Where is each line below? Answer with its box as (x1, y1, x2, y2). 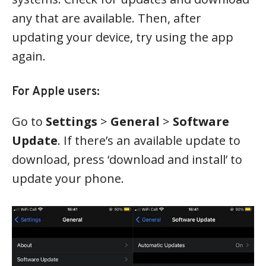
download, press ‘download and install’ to (12, 151, 242, 168)
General (110, 113, 160, 130)
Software (173, 113, 229, 130)
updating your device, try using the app (12, 29, 233, 46)
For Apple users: (12, 84, 100, 100)
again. (12, 48, 46, 65)
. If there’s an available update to (58, 132, 240, 149)
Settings (46, 113, 97, 130)
